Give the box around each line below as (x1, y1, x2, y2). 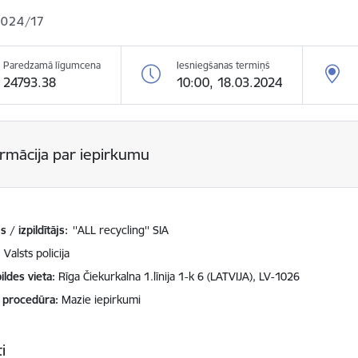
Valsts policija (4, 246, 70, 261)
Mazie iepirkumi (62, 292, 141, 307)
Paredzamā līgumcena (3, 59, 101, 71)
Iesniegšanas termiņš (177, 59, 271, 71)
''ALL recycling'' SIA (73, 223, 169, 237)
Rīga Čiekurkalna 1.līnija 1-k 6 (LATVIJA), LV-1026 (58, 269, 300, 284)
